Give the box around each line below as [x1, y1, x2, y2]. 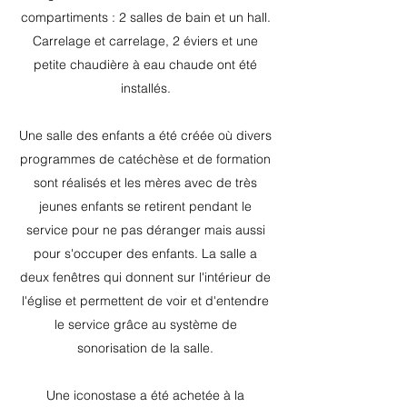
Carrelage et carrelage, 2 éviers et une [33, 33, 258, 49]
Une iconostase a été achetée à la [46, 387, 244, 403]
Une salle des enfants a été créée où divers [19, 127, 272, 144]
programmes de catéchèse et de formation [20, 151, 271, 167]
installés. [120, 80, 171, 96]
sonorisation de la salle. [77, 340, 213, 356]
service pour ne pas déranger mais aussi [25, 222, 265, 238]
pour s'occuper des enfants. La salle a [34, 245, 257, 262]
